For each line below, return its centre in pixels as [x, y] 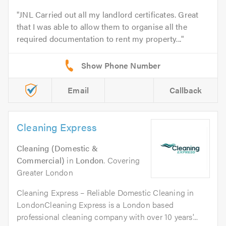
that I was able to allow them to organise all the [102, 27]
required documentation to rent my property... [99, 39]
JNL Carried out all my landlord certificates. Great [109, 15]
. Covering [122, 160]
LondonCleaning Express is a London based [95, 205]
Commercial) [41, 160]
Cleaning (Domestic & [57, 148]
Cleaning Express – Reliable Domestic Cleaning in [105, 193]
